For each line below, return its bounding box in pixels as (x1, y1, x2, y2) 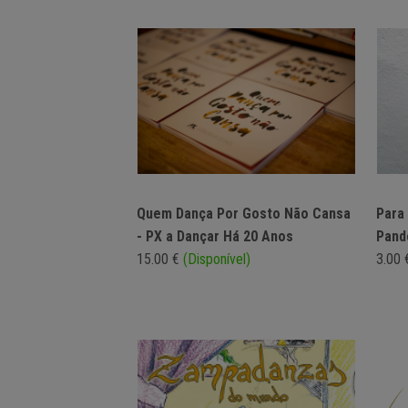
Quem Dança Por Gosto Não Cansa (137, 205, 351, 223)
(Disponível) (183, 250, 250, 269)
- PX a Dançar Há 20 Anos (137, 228, 293, 246)
